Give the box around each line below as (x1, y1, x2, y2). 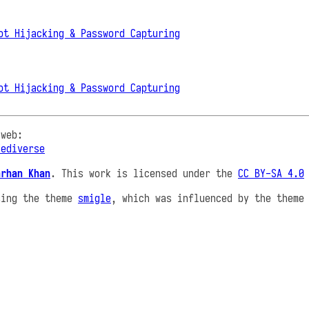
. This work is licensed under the (50, 166, 238, 181)
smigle (78, 191, 111, 206)
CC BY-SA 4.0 (238, 166, 304, 181)
